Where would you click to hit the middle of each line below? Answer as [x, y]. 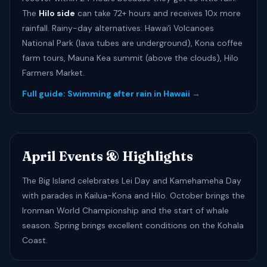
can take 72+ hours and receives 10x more [158, 13]
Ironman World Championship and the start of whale [125, 210]
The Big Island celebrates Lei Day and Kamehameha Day [132, 181]
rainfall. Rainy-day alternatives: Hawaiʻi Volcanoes [118, 28]
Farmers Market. [53, 73]
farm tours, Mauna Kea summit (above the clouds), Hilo [130, 58]
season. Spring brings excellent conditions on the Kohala [133, 225]
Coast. [35, 240]
